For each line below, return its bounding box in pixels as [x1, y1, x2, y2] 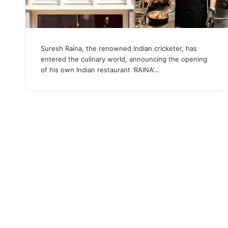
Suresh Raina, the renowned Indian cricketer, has [40, 44, 197, 53]
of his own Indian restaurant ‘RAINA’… [40, 66, 159, 74]
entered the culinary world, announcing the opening [40, 55, 207, 64]
